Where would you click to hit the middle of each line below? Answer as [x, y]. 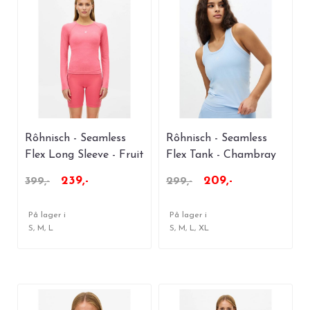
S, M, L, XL [189, 228]
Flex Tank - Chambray [221, 155]
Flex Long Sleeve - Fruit [84, 155]
